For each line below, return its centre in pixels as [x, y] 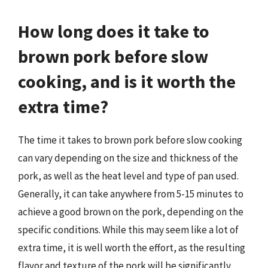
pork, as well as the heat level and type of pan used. [128, 176]
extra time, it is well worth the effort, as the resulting [132, 248]
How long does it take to [114, 31]
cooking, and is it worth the [127, 81]
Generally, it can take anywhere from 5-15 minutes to [131, 194]
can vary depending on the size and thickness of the [128, 158]
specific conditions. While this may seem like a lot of [128, 230]
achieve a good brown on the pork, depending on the [131, 212]
